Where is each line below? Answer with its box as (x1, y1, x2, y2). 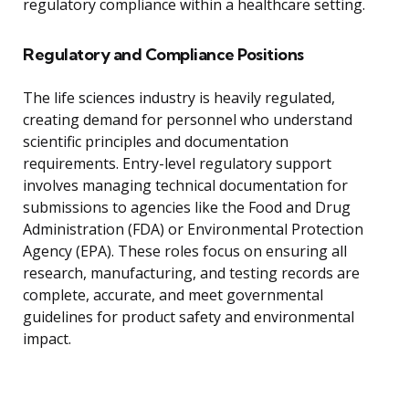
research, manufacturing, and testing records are (23, 263, 360, 284)
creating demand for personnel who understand (23, 110, 352, 131)
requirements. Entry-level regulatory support (23, 153, 331, 174)
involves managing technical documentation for (23, 175, 348, 196)
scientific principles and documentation (23, 131, 288, 152)
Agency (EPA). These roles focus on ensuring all (23, 241, 347, 262)
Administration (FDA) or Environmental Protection (23, 219, 363, 240)
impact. (23, 329, 71, 350)
